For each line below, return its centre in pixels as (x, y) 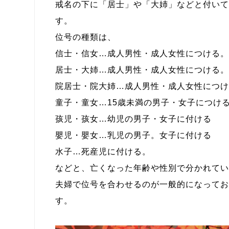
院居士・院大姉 (85, 86)
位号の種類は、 (85, 37)
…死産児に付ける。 (111, 151)
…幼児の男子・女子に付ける (155, 119)
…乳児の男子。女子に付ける (155, 135)
